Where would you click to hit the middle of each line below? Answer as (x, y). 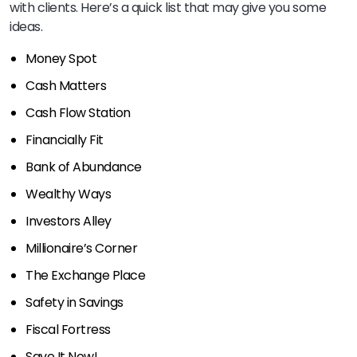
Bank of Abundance (84, 167)
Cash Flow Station (78, 113)
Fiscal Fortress (68, 330)
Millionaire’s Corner (82, 249)
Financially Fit (65, 140)
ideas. (26, 27)
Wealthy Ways (69, 194)
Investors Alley (69, 222)
